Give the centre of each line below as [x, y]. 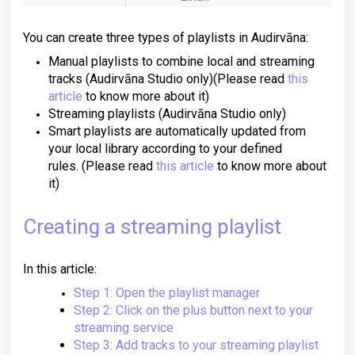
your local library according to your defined [165, 149]
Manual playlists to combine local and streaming [181, 61]
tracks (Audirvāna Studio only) [131, 79]
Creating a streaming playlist [152, 227]
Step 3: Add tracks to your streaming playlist [196, 345]
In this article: [60, 269]
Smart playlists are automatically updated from [177, 131]
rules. [63, 166]
